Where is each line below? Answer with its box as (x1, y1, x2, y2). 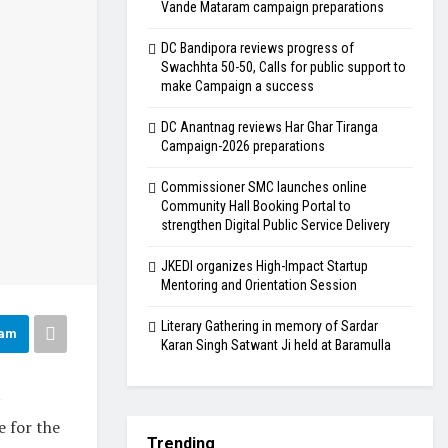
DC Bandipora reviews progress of (161, 40, 354, 56)
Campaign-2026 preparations (161, 138, 325, 154)
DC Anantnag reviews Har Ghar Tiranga (161, 119, 378, 135)
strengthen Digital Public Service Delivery (161, 217, 390, 233)
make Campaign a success (161, 78, 314, 94)
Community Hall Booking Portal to (161, 198, 351, 214)
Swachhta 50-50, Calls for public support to (161, 59, 406, 75)
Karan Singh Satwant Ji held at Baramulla (161, 337, 391, 353)
